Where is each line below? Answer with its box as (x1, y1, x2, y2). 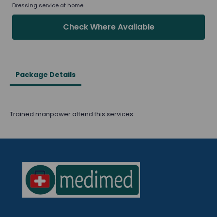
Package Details (15, 70, 76, 79)
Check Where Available (62, 21, 155, 32)
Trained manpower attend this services (10, 109, 135, 119)
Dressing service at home (12, 1, 83, 9)
